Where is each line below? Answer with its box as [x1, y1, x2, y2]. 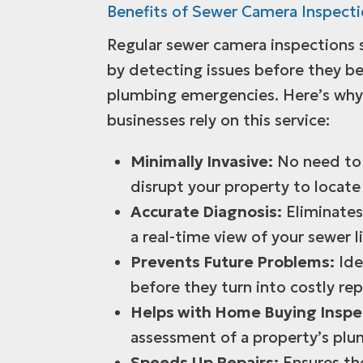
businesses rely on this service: [107, 109, 330, 130]
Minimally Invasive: [130, 151, 273, 171]
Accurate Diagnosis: [130, 201, 282, 221]
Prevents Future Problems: [130, 251, 335, 271]
